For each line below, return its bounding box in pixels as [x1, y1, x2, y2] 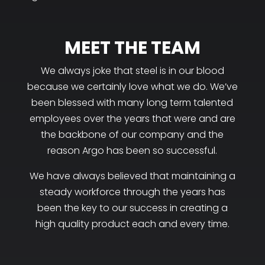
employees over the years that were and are [29, 112, 235, 126]
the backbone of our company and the [41, 128, 224, 142]
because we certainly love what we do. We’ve [27, 80, 238, 94]
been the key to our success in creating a [37, 201, 228, 215]
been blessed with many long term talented [31, 96, 234, 110]
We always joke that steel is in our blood [40, 64, 224, 78]
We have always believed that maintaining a [29, 169, 235, 183]
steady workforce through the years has [39, 185, 225, 199]
